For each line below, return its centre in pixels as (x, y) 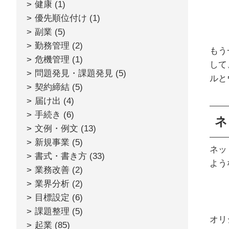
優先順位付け (61, 18)
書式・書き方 (61, 156)
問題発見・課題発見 (74, 73)
